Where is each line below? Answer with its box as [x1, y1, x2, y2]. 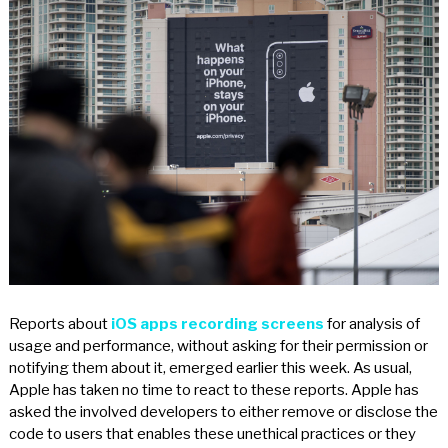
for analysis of [323, 315, 420, 334]
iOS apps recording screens [110, 315, 324, 334]
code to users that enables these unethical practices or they [8, 425, 416, 444]
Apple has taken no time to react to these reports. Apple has [8, 381, 419, 400]
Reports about [8, 315, 111, 334]
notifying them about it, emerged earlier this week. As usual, [8, 359, 412, 378]
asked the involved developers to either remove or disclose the [8, 403, 438, 422]
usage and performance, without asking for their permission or [8, 337, 428, 356]
